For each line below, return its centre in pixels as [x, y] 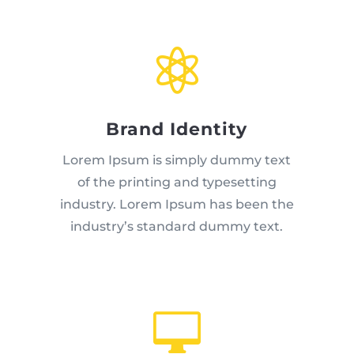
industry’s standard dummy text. [177, 227]
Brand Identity [177, 130]
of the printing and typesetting [177, 183]
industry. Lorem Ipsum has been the [177, 205]
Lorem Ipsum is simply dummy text [177, 160]
